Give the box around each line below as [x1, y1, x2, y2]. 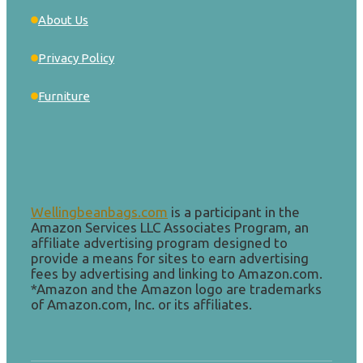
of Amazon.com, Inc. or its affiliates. [31, 297, 252, 313]
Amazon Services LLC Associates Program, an [31, 220, 309, 236]
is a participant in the [171, 204, 300, 220]
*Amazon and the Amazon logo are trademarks [31, 281, 322, 297]
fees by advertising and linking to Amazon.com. [31, 266, 322, 282]
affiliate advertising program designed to [31, 235, 288, 251]
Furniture [38, 89, 90, 103]
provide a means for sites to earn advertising [31, 250, 309, 267]
